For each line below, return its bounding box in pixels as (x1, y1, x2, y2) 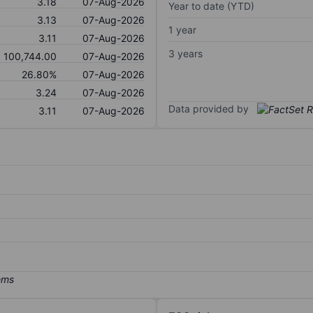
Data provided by (168, 102, 249, 115)
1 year (168, 23, 196, 36)
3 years (168, 47, 203, 59)
